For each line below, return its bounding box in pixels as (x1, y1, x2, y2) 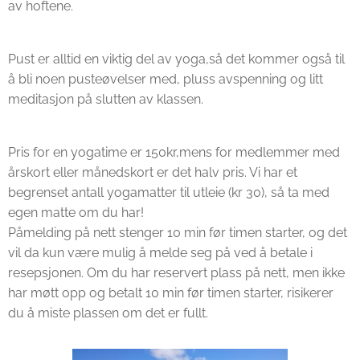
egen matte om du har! (8, 205, 147, 220)
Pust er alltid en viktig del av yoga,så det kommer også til (8, 51, 345, 67)
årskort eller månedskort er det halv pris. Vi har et (8, 165, 297, 180)
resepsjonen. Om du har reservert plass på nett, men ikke (8, 265, 345, 280)
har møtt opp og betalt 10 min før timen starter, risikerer (8, 285, 333, 301)
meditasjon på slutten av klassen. (8, 92, 207, 107)
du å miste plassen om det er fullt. (8, 305, 208, 321)
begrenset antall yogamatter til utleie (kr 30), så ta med (8, 185, 329, 200)
